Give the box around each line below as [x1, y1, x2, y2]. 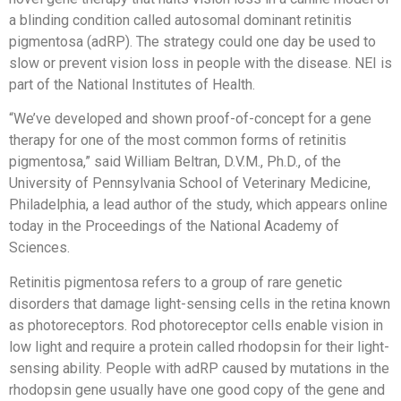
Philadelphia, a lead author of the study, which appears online [9, 196, 388, 214]
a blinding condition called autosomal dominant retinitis [9, 12, 352, 29]
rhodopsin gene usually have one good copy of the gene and [9, 380, 385, 398]
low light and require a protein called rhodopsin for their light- [9, 337, 389, 355]
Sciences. [9, 239, 70, 257]
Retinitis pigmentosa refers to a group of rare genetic [9, 273, 342, 291]
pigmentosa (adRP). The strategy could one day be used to [9, 33, 376, 50]
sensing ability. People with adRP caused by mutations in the [9, 359, 389, 377]
